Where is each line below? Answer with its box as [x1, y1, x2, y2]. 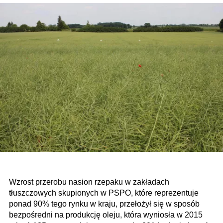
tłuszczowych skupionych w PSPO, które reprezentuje [9, 188, 199, 197]
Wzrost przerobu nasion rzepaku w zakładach [9, 177, 169, 186]
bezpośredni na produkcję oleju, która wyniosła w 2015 [9, 210, 203, 219]
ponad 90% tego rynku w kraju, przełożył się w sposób [9, 199, 200, 208]
